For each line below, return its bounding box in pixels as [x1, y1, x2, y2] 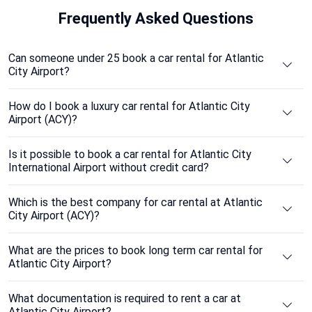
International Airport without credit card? [8, 161, 209, 175]
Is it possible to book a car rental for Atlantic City [8, 148, 251, 162]
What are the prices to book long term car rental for [8, 244, 263, 258]
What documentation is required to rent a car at [8, 292, 241, 306]
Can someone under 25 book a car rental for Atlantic [8, 52, 264, 65]
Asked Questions [132, 10, 253, 28]
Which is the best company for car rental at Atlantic [8, 196, 263, 210]
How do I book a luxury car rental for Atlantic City [8, 100, 250, 114]
